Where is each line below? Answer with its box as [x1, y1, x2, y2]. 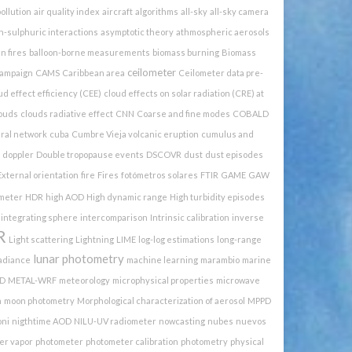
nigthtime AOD [12, 315, 71, 326]
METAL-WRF [8, 274, 57, 285]
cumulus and [201, 128, 254, 139]
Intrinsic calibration [150, 211, 229, 222]
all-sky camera [209, 5, 269, 16]
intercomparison [80, 211, 148, 222]
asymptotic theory [100, 26, 174, 37]
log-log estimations [138, 233, 214, 244]
